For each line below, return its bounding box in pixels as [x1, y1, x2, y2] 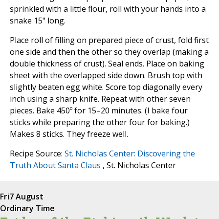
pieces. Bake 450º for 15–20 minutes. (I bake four [10, 105, 188, 116]
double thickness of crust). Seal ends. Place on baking [10, 58, 204, 69]
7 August [9, 191, 44, 202]
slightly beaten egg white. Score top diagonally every [10, 82, 202, 93]
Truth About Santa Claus [10, 160, 101, 171]
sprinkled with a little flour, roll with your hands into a [10, 3, 206, 15]
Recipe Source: [10, 148, 65, 159]
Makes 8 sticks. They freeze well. [10, 129, 128, 140]
